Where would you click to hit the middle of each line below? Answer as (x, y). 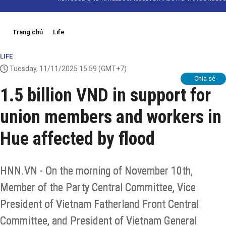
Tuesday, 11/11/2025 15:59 (53, 69)
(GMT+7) (112, 69)
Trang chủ (28, 32)
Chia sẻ (205, 78)
